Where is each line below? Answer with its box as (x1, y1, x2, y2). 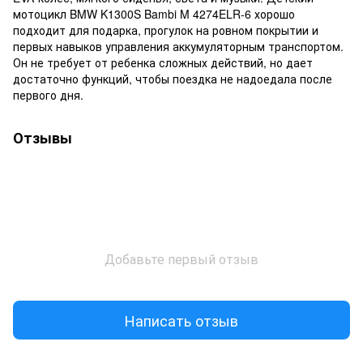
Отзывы (13, 127, 72, 149)
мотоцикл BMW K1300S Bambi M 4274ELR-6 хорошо (13, 6, 295, 23)
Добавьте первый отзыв (105, 250, 258, 269)
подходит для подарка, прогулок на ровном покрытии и (13, 22, 318, 39)
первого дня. (13, 87, 83, 104)
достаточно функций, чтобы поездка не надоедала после (13, 70, 332, 88)
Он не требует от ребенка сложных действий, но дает (13, 54, 313, 71)
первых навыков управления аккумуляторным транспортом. (13, 38, 344, 55)
